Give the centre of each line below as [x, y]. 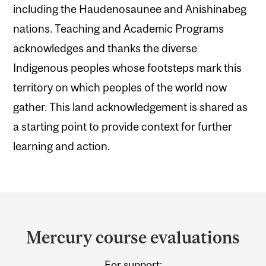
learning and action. [61, 146]
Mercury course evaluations [133, 237]
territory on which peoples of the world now [120, 87]
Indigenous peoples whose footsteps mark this [127, 67]
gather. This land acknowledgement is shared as [130, 107]
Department [63, 206]
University [56, 252]
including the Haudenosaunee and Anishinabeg [130, 9]
